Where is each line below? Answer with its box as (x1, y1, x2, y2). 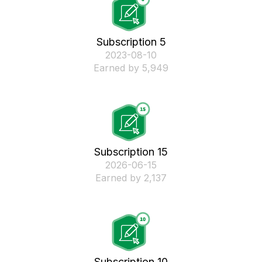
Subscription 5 (96, 36, 166, 48)
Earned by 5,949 (94, 62, 168, 74)
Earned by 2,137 (95, 172, 167, 184)
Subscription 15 (94, 146, 168, 158)
